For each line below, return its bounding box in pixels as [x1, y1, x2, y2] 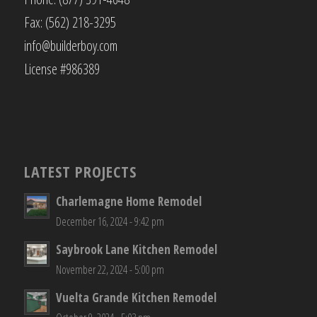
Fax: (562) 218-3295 [23, 13, 116, 33]
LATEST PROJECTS [23, 160, 137, 182]
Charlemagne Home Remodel [55, 192, 202, 209]
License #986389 [23, 59, 100, 79]
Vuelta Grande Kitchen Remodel [55, 289, 217, 306]
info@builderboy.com [23, 36, 117, 56]
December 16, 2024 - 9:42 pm [55, 213, 164, 229]
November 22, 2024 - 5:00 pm [55, 261, 164, 277]
